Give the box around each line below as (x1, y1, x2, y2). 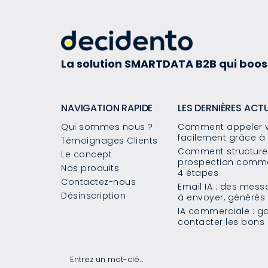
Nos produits (61, 162, 119, 175)
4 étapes (178, 167, 218, 179)
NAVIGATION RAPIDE (61, 101, 153, 115)
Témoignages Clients (61, 135, 158, 147)
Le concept (61, 148, 112, 161)
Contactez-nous (61, 176, 136, 188)
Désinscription (61, 190, 126, 202)
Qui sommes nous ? (61, 121, 153, 133)
